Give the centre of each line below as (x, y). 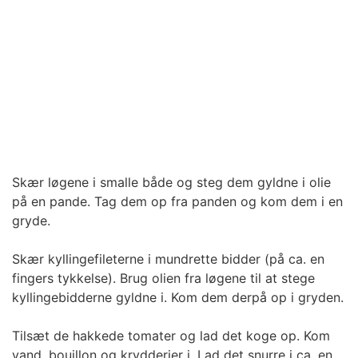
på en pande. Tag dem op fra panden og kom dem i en (177, 202)
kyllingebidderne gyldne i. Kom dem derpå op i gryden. (178, 298)
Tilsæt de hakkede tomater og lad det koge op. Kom (171, 336)
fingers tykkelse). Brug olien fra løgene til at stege (163, 278)
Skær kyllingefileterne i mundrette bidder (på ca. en (168, 259)
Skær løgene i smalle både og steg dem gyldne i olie (171, 183)
